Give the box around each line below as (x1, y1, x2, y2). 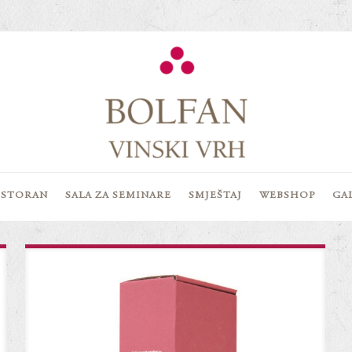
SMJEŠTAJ (189, 191, 242, 202)
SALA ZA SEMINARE (65, 191, 171, 202)
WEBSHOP (259, 191, 315, 202)
